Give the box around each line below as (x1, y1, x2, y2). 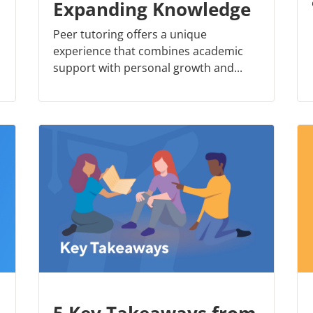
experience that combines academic (53, 43, 243, 59)
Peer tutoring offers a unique (53, 26, 207, 42)
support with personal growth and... (53, 59, 242, 75)
